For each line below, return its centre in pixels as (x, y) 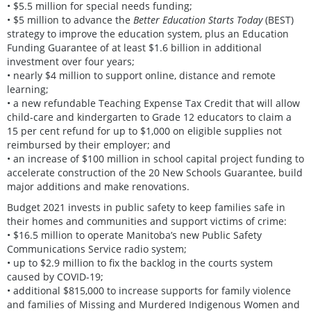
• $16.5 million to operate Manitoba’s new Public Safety (134, 235)
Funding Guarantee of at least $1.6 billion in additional (134, 47)
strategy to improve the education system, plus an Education (148, 33)
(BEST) (279, 19)
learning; (28, 89)
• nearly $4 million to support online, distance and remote (141, 75)
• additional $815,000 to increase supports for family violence (149, 290)
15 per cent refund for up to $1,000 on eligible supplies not (144, 131)
